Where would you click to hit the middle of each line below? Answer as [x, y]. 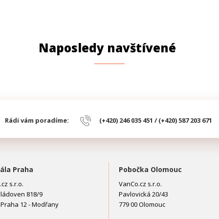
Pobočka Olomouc [151, 169]
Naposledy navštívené [107, 48]
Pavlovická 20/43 [144, 194]
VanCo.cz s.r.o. [141, 184]
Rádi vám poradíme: [38, 120]
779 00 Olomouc [142, 204]
